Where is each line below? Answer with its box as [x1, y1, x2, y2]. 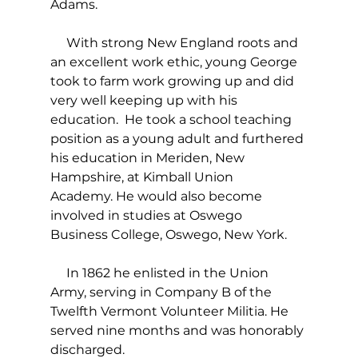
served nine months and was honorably [50, 323, 307, 339]
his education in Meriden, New [50, 150, 248, 166]
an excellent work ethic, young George [50, 54, 300, 70]
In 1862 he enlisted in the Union [50, 265, 272, 281]
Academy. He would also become [50, 189, 265, 205]
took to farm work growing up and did [50, 74, 297, 89]
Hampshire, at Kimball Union [50, 169, 237, 185]
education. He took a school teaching [50, 112, 295, 128]
